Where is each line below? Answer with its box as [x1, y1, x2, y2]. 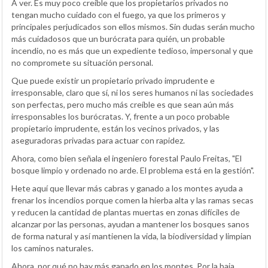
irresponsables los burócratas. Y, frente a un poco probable [11, 111, 230, 121]
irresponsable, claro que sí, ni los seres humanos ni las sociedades [11, 87, 254, 98]
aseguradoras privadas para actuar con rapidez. [11, 135, 185, 145]
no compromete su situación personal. [11, 57, 153, 68]
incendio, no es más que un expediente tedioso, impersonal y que [11, 45, 253, 56]
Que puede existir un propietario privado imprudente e [11, 75, 215, 86]
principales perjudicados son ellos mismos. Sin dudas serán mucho [11, 21, 255, 32]
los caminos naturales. [11, 242, 93, 253]
